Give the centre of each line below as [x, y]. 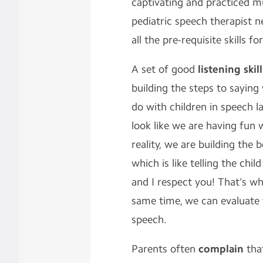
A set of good [164, 69]
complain [222, 249]
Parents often [165, 249]
